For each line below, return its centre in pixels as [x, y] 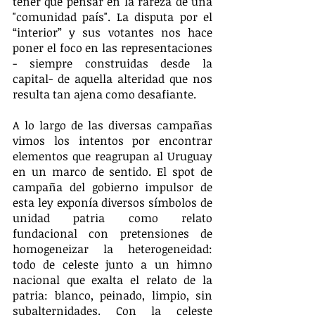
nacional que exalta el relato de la [112, 279]
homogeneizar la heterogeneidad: [112, 249]
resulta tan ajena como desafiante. [104, 94]
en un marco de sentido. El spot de [112, 171]
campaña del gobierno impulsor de [112, 187]
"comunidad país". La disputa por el [112, 17]
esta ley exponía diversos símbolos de [112, 202]
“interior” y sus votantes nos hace [112, 32]
